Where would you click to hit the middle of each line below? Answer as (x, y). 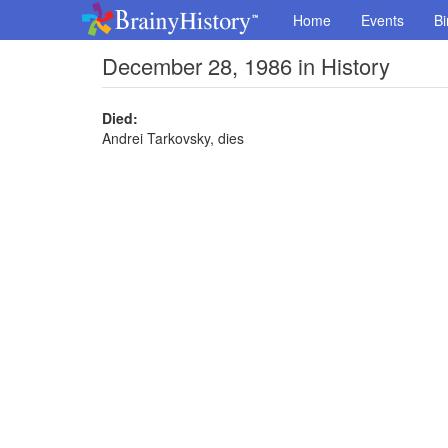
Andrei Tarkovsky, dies (173, 138)
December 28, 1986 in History (246, 65)
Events (382, 20)
